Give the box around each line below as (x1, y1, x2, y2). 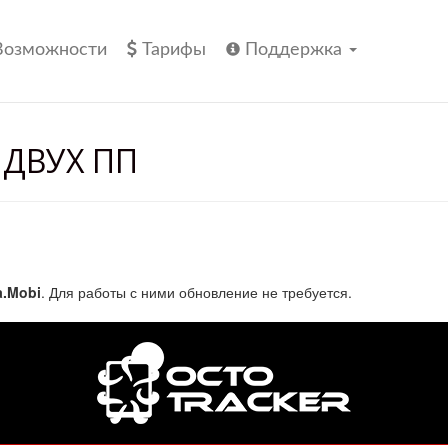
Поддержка (244, 41, 347, 59)
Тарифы (141, 41, 206, 59)
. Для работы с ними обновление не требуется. (40, 282, 352, 302)
